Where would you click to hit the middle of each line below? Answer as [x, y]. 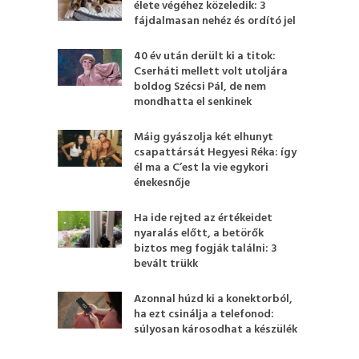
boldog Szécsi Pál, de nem [200, 87]
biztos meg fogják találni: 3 [206, 249]
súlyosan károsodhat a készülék [216, 330]
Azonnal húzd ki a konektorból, [214, 299]
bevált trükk [166, 264]
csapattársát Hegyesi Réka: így [216, 153]
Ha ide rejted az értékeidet [204, 218]
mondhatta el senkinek [193, 102]
